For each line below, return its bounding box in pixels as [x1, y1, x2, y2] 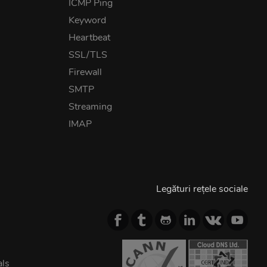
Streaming [69, 100, 113, 113]
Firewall [69, 66, 103, 79]
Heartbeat [69, 31, 111, 44]
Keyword [69, 14, 107, 27]
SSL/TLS [69, 48, 108, 61]
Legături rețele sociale [156, 182, 248, 195]
